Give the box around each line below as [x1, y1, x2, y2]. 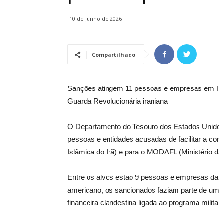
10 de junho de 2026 [69, 15, 122, 22]
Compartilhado [92, 51, 135, 58]
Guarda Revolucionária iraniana [67, 97, 168, 105]
